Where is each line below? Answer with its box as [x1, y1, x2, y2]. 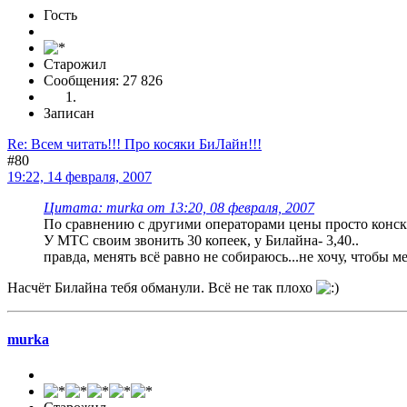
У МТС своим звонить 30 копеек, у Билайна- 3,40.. [44, 232, 359, 248]
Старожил [44, 55, 106, 72]
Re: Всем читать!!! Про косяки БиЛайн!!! [7, 135, 262, 152]
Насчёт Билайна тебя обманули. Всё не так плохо [7, 279, 316, 295]
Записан [44, 104, 94, 121]
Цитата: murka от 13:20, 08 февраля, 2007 [44, 199, 314, 215]
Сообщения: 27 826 [44, 72, 163, 88]
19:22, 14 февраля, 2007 [7, 168, 152, 184]
